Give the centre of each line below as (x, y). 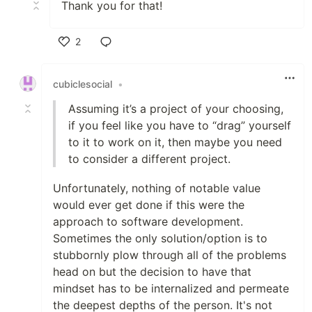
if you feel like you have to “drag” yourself (180, 125)
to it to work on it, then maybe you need (175, 142)
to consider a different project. (149, 159)
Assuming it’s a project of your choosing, (176, 109)
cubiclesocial (83, 84)
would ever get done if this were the (149, 205)
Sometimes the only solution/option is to (160, 238)
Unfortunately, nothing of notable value (157, 188)
